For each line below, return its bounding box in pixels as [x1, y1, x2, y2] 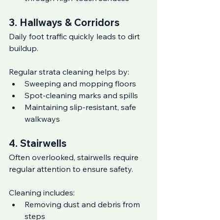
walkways [25, 114, 60, 124]
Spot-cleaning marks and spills [25, 90, 138, 100]
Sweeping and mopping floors [25, 79, 136, 88]
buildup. [9, 43, 38, 53]
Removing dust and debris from [25, 199, 142, 209]
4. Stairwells [9, 137, 67, 149]
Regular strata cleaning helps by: [9, 67, 129, 77]
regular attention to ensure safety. [9, 164, 133, 174]
